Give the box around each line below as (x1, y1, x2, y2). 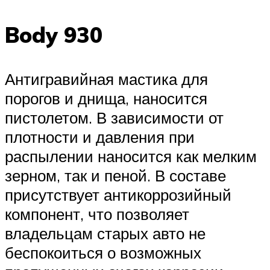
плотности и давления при (5, 127, 195, 146)
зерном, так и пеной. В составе (5, 165, 226, 185)
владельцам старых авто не (5, 223, 206, 243)
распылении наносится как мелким (5, 146, 257, 166)
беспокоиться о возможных (5, 242, 201, 262)
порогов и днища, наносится (5, 88, 207, 108)
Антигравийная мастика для (5, 69, 208, 89)
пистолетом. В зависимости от (5, 107, 224, 127)
